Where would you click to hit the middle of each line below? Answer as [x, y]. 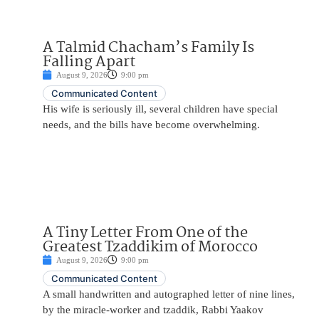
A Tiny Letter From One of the [145, 233]
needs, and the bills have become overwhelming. [151, 125]
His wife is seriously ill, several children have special [160, 109]
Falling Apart [89, 62]
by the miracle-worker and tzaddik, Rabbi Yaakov [153, 310]
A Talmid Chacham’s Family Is [148, 48]
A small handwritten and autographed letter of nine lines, [169, 294]
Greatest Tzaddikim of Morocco [150, 247]
